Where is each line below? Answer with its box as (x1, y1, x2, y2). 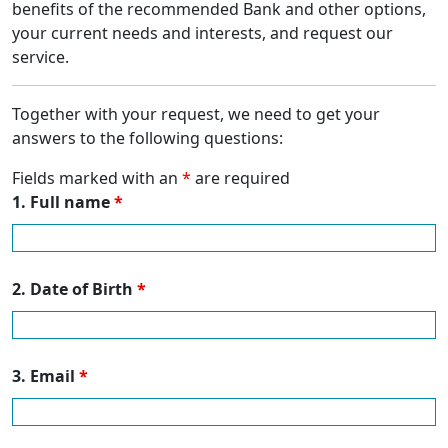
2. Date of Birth (12, 278, 137, 301)
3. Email (12, 365, 79, 388)
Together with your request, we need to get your (12, 103, 380, 126)
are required (191, 167, 290, 190)
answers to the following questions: (12, 127, 287, 150)
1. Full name (12, 191, 114, 214)
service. (12, 46, 69, 69)
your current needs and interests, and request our (12, 22, 393, 45)
